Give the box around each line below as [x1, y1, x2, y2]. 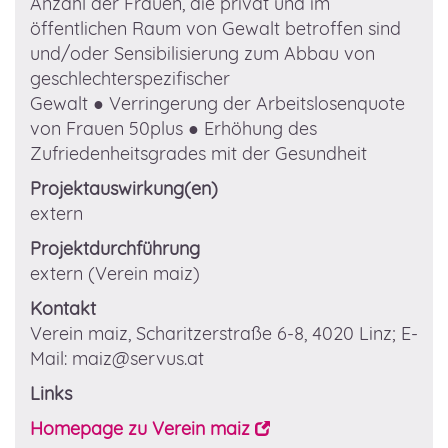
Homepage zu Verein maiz [30, 417, 250, 440]
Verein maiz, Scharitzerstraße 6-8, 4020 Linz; [30, 322, 401, 345]
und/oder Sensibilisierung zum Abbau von [30, 42, 375, 65]
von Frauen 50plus [30, 117, 188, 140]
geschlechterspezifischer [30, 67, 230, 90]
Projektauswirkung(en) [30, 177, 218, 200]
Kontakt [30, 297, 96, 320]
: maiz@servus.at [64, 347, 204, 370]
